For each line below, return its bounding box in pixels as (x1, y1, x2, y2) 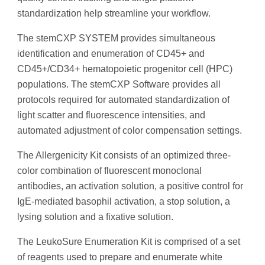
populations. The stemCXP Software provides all (17, 79, 221, 90)
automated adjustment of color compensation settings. (17, 125, 244, 136)
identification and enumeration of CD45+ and (17, 49, 205, 59)
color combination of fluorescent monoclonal (17, 166, 202, 176)
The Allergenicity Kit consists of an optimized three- (17, 150, 231, 161)
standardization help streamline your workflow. (17, 8, 213, 19)
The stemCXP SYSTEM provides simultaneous (17, 33, 215, 44)
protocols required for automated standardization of (17, 95, 230, 105)
